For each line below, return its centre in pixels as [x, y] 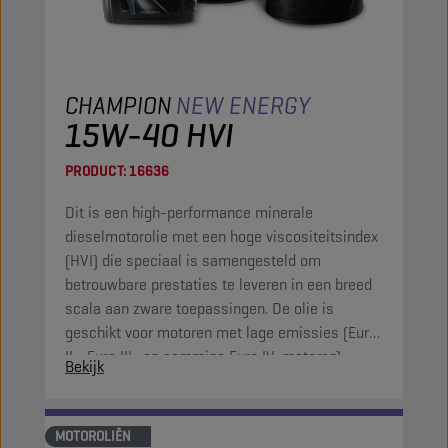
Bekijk [84, 366]
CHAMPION [118, 105]
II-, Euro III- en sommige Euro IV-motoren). [204, 356]
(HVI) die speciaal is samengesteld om [193, 260]
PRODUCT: [95, 171]
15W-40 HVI [149, 135]
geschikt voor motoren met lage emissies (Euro [221, 332]
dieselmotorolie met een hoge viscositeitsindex [221, 236]
